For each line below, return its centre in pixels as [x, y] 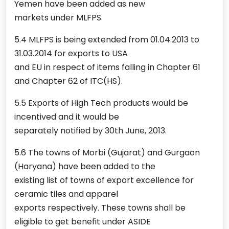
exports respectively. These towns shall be [100, 208]
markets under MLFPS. [59, 18]
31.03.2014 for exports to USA [71, 54]
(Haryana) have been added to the [85, 167]
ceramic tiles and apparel [66, 194]
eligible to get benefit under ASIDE [83, 222]
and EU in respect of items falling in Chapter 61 [107, 67]
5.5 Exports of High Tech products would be [101, 103]
